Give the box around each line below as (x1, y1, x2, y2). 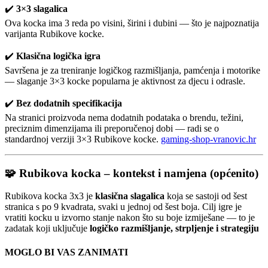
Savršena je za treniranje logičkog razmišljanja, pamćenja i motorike (5, 65, 260, 75)
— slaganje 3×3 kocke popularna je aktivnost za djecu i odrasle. (5, 75, 245, 86)
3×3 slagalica (16, 3, 68, 14)
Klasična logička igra (16, 50, 100, 61)
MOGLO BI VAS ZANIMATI (5, 246, 128, 257)
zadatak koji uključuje (5, 223, 90, 234)
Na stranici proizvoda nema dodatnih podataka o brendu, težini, (5, 112, 243, 123)
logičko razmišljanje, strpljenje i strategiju (90, 223, 259, 234)
